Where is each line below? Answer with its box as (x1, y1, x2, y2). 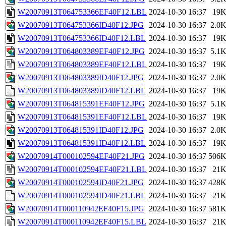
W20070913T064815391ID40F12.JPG (18, 126, 144, 135)
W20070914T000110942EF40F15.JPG (18, 204, 144, 213)
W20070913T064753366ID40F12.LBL (18, 34, 146, 43)
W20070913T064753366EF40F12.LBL (18, 8, 147, 17)
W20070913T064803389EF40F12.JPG (18, 47, 145, 56)
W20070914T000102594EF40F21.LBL (18, 165, 147, 174)
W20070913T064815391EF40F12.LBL (18, 112, 147, 122)
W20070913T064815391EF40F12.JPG (18, 99, 145, 108)
